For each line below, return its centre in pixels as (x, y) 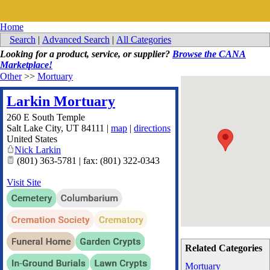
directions (152, 128)
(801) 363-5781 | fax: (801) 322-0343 (87, 161)
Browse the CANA (209, 54)
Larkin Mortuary (61, 101)
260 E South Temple (46, 117)
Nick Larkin (38, 150)
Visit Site (24, 182)
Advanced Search (76, 39)
